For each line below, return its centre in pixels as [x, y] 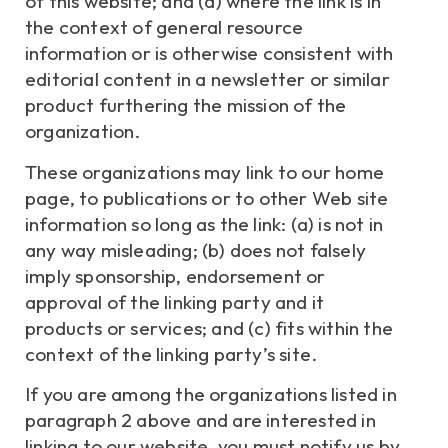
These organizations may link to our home [205, 171]
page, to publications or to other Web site [207, 197]
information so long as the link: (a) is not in [204, 223]
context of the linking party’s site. [171, 353]
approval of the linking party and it [175, 301]
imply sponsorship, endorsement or [175, 275]
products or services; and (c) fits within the [209, 327]
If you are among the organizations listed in [211, 394]
